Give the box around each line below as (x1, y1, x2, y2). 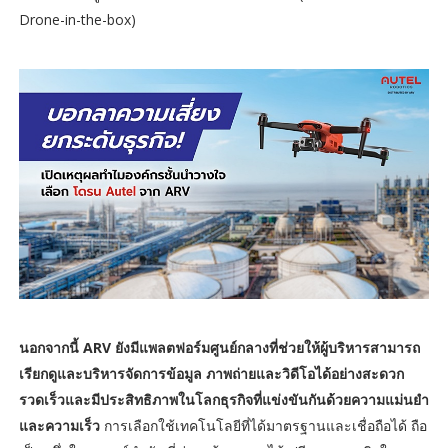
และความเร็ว (18, 416, 100, 436)
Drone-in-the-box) (18, 9, 136, 29)
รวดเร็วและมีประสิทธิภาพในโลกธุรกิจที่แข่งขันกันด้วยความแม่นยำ (18, 390, 429, 410)
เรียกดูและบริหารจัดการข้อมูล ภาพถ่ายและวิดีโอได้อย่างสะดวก (18, 364, 404, 384)
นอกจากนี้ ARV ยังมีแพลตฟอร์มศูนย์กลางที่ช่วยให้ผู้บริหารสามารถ (18, 338, 420, 358)
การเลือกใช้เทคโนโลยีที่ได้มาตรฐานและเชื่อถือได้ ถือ (99, 416, 427, 436)
